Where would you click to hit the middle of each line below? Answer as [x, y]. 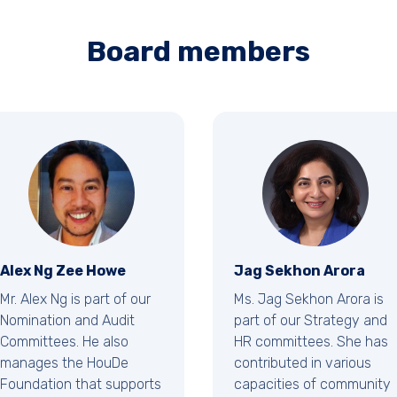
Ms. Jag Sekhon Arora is [309, 300]
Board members [198, 52]
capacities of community [312, 385]
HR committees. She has [311, 342]
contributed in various [303, 363]
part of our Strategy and [311, 321]
